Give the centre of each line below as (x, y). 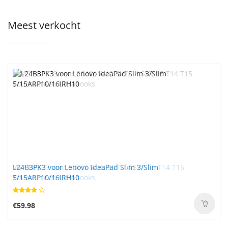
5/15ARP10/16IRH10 (46, 177)
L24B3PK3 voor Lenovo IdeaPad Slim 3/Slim (85, 167)
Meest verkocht (44, 25)
